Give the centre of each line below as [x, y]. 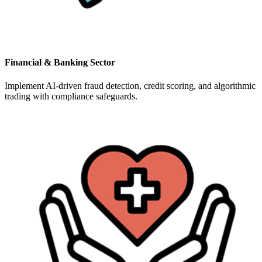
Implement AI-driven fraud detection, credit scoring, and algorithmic [130, 85]
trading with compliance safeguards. [71, 96]
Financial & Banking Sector [60, 63]
